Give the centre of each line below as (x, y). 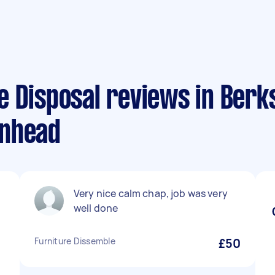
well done (96, 208)
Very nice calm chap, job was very (151, 193)
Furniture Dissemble (75, 241)
